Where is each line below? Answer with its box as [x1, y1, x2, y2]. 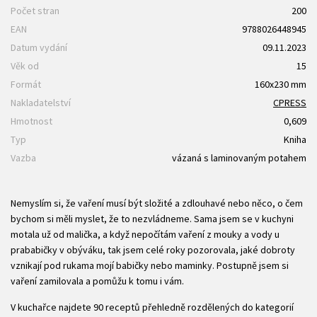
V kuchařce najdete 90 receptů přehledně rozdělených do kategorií [11, 301, 294, 314]
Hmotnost [11, 115, 52, 128]
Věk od [11, 59, 39, 73]
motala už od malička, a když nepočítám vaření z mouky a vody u [11, 228, 279, 241]
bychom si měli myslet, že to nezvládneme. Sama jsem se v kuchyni [11, 212, 294, 226]
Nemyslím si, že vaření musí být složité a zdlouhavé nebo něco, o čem [11, 197, 303, 210]
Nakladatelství [11, 96, 71, 110]
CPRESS [273, 96, 306, 110]
